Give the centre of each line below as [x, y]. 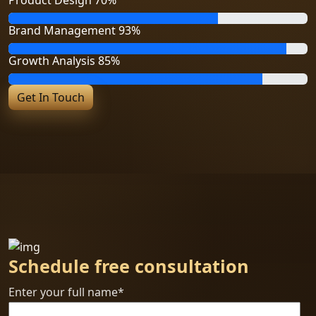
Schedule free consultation [129, 266]
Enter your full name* [66, 292]
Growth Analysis [53, 60]
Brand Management [63, 30]
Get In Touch [51, 97]
